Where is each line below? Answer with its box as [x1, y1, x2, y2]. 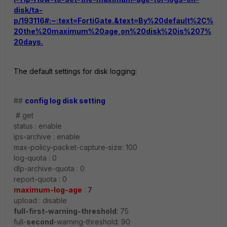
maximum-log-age [14, 185, 82, 194]
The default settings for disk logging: [14, 67, 137, 75]
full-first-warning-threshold [14, 207, 117, 215]
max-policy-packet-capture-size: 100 [14, 143, 137, 152]
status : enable [14, 122, 62, 130]
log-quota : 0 [14, 154, 57, 162]
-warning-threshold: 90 [54, 217, 130, 226]
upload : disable [14, 196, 67, 205]
